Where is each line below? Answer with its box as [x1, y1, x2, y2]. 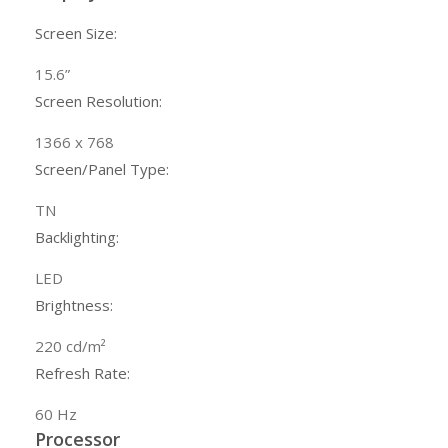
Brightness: [35, 295, 113, 316]
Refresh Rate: [35, 363, 130, 384]
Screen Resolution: [35, 91, 162, 112]
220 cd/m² [35, 336, 106, 357]
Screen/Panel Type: [35, 159, 169, 180]
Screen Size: [35, 23, 117, 44]
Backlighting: [35, 227, 119, 248]
